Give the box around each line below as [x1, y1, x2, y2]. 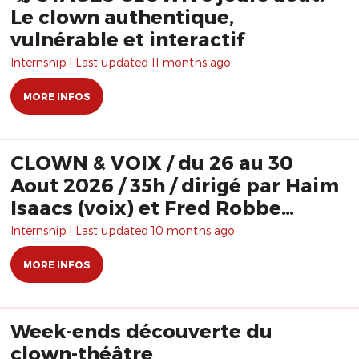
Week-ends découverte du [10, 319, 272, 342]
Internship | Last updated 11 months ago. [10, 55, 233, 69]
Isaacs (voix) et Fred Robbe [10, 196, 281, 219]
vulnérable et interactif [10, 27, 244, 50]
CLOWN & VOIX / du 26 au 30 [10, 151, 293, 174]
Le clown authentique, [10, 5, 234, 28]
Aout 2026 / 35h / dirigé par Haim [10, 173, 339, 196]
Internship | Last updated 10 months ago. [10, 224, 237, 237]
